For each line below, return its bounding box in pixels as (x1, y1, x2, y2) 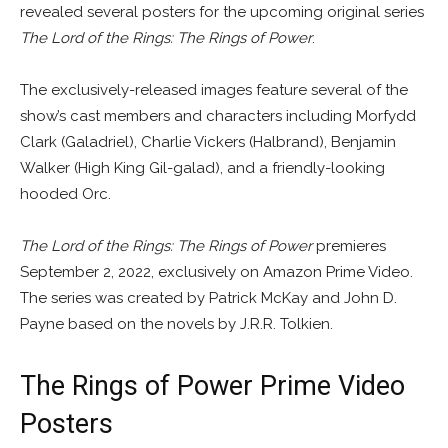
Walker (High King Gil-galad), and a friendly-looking (20, 159, 385, 178)
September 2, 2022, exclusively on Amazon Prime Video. (20, 263, 413, 282)
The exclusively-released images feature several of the (20, 81, 408, 100)
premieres (312, 237, 386, 256)
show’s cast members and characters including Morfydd (20, 107, 416, 126)
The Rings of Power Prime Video (20, 370, 405, 403)
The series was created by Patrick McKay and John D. (20, 289, 397, 308)
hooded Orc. (20, 185, 111, 204)
